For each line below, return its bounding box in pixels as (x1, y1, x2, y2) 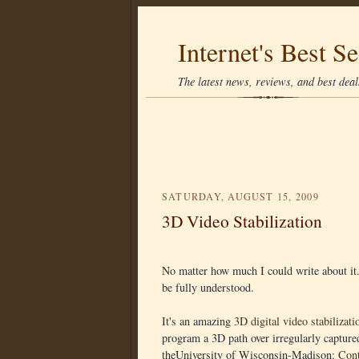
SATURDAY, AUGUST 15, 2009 (162, 190, 319, 203)
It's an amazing (162, 313, 234, 329)
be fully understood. (162, 280, 254, 295)
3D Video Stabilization (162, 209, 322, 232)
